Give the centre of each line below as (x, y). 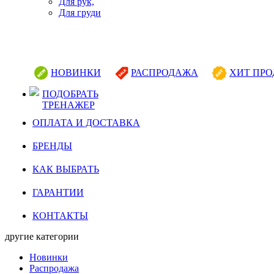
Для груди (80, 12)
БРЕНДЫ (52, 146)
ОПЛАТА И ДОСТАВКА (86, 122)
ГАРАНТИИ (58, 192)
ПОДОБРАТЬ (70, 94)
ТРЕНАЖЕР (68, 105)
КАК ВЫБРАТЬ (66, 169)
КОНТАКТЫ (60, 215)
